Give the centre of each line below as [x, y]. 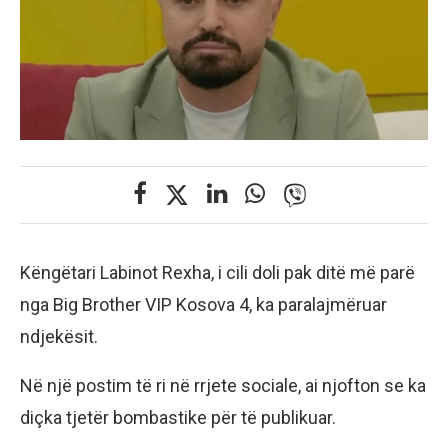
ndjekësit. [59, 336]
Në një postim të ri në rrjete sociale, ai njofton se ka [223, 385]
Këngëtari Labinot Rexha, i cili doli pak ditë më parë [217, 272]
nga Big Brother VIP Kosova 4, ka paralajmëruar [203, 304]
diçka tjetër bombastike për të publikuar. [178, 417]
